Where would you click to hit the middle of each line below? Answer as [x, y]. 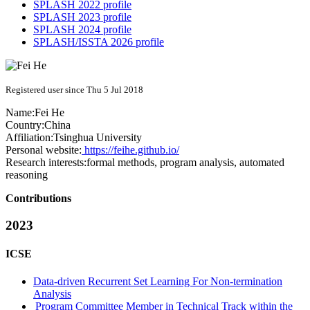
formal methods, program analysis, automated [185, 163]
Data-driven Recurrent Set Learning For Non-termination [158, 281]
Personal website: [44, 150]
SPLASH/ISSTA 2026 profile [99, 42]
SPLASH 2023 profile [82, 17]
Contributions [38, 199]
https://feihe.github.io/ [130, 150]
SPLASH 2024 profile [82, 30]
